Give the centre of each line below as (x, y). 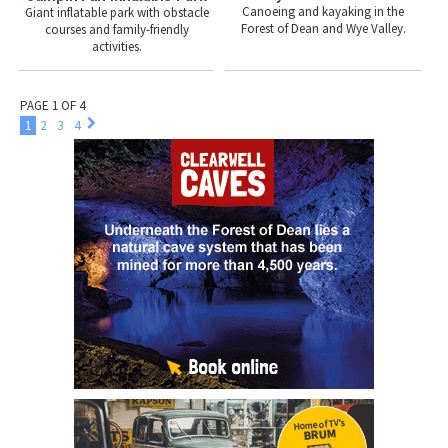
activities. (116, 46)
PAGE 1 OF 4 (52, 105)
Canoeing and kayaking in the (323, 12)
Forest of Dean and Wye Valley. (323, 29)
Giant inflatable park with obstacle (116, 12)
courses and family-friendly (116, 29)
